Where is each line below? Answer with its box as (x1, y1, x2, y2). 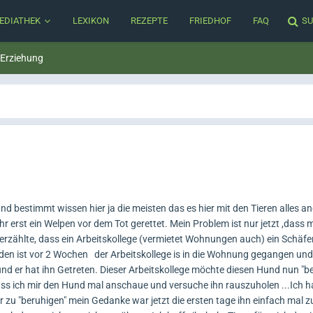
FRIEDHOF (189, 15, 231, 26)
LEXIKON (73, 15, 109, 26)
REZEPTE (131, 15, 168, 26)
